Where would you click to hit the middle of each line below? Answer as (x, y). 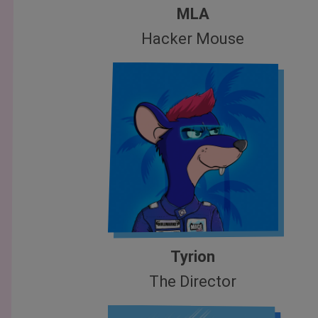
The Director (193, 281)
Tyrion (193, 256)
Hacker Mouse (193, 38)
